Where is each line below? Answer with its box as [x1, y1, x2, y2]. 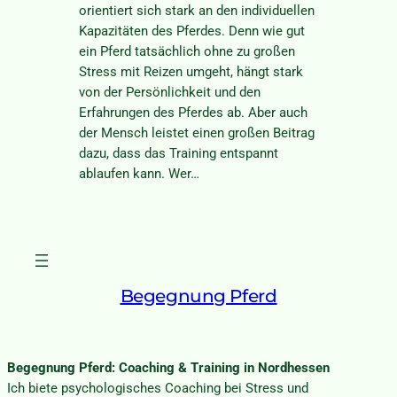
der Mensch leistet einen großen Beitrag [78, 125, 315, 141]
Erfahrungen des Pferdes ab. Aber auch [78, 105, 307, 121]
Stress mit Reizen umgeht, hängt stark [78, 64, 303, 80]
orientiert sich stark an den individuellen [78, 3, 315, 19]
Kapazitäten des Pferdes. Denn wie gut [78, 23, 305, 39]
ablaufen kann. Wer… [78, 166, 199, 182]
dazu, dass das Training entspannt [78, 145, 278, 161]
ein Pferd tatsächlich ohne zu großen [78, 43, 295, 59]
